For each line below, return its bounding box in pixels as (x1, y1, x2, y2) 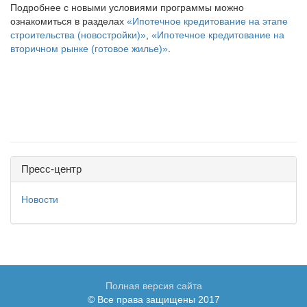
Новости (21, 194, 58, 205)
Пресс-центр (21, 163, 82, 175)
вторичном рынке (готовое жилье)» (10, 43, 168, 54)
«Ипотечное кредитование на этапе (127, 16, 288, 27)
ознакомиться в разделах (10, 16, 127, 27)
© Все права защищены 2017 (87, 294, 220, 305)
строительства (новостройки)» (10, 29, 146, 40)
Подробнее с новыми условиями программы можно (10, 2, 244, 13)
